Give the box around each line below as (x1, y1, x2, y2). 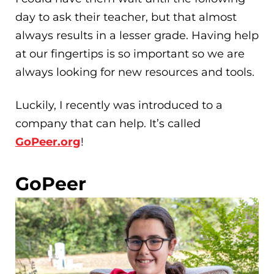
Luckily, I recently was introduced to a (15, 98, 223, 112)
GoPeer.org (15, 135, 81, 149)
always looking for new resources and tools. (15, 65, 254, 80)
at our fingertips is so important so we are (15, 47, 245, 61)
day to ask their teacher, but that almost (15, 10, 237, 24)
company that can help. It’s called (15, 116, 201, 130)
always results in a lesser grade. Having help (15, 29, 259, 43)
